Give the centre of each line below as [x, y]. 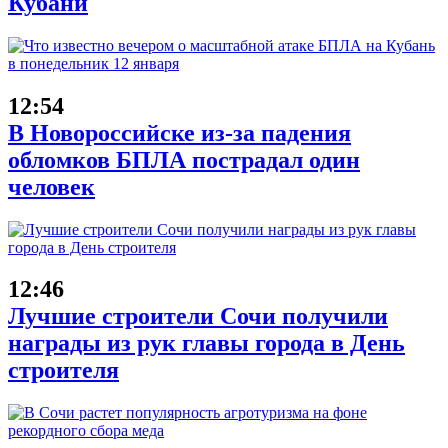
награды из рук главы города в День [206, 343]
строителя [63, 370]
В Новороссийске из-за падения [179, 132]
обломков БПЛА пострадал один [184, 159]
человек [51, 186]
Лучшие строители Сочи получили [198, 316]
